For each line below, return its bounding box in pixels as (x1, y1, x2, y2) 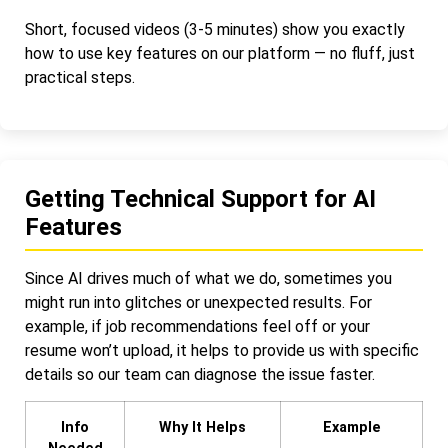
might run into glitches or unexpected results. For (25, 292, 372, 312)
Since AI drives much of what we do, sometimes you (25, 268, 392, 288)
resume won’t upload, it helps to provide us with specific (25, 340, 419, 360)
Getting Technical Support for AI (25, 184, 376, 213)
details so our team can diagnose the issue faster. (25, 364, 375, 384)
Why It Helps (159, 419, 246, 437)
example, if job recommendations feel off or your (25, 316, 370, 336)
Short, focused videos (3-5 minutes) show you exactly (25, 20, 405, 40)
